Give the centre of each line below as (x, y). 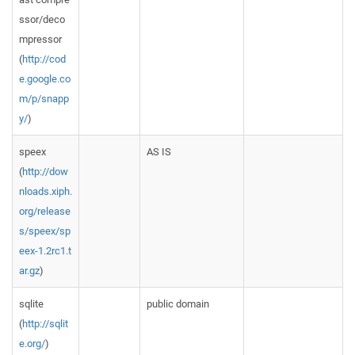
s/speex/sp (45, 231)
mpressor (40, 39)
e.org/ (32, 344)
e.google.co (45, 79)
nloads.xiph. (46, 191)
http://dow (45, 172)
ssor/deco (42, 19)
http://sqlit (45, 324)
